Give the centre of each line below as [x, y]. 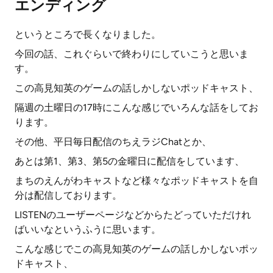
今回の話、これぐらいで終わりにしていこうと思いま [132, 54]
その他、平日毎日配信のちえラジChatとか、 [113, 142]
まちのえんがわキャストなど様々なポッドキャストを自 [136, 181]
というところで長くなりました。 [88, 34]
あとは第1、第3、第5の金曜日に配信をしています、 [129, 161]
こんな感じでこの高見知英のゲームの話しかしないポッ [136, 249]
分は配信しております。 [68, 195]
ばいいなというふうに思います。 [88, 229]
